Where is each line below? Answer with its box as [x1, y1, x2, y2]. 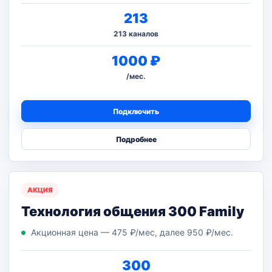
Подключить [113, 106, 159, 116]
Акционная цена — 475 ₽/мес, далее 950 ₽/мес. [31, 227, 233, 237]
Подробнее [115, 134, 157, 144]
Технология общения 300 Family [21, 203, 244, 219]
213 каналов [114, 29, 158, 38]
